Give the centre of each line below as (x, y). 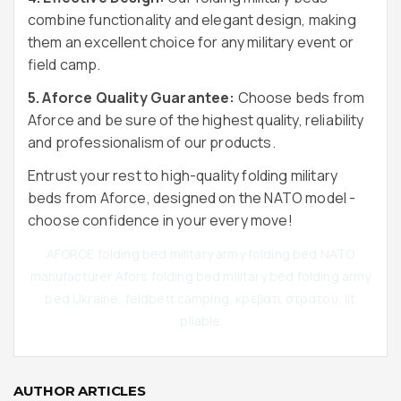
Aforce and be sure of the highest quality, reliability (196, 120)
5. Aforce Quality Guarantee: (132, 98)
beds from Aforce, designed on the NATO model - (192, 198)
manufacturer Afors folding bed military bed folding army (200, 276)
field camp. (64, 64)
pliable (200, 321)
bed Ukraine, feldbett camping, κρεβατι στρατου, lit (200, 299)
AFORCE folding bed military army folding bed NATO (200, 254)
